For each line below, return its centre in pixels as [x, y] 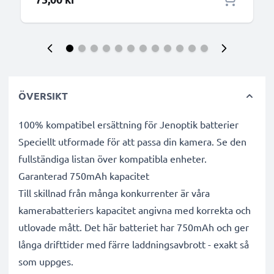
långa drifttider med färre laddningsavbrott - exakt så [134, 244]
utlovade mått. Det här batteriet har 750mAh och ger [134, 227]
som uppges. [46, 261]
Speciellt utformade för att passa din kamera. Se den [132, 141]
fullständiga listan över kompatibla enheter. [113, 158]
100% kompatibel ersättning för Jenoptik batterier [128, 124]
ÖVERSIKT [43, 96]
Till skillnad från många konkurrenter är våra [114, 193]
